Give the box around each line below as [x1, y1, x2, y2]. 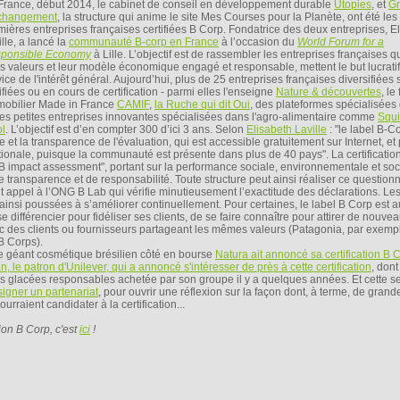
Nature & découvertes [276, 86, 381, 98]
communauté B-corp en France [69, 36, 219, 48]
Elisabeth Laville [246, 123, 327, 136]
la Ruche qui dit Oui [154, 98, 250, 111]
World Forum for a [297, 36, 384, 48]
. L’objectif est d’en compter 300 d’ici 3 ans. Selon [5, 123, 246, 136]
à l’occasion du [219, 36, 297, 48]
